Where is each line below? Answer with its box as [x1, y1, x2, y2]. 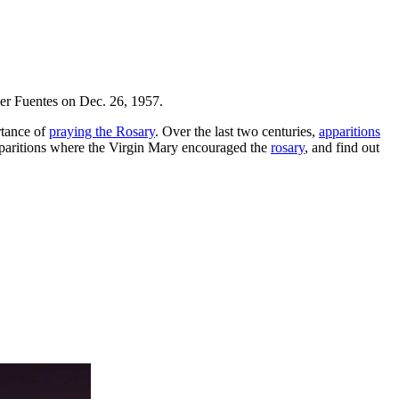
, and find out [305, 139, 379, 155]
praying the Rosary [49, 123, 155, 139]
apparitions [319, 123, 380, 139]
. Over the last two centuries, [155, 123, 319, 139]
